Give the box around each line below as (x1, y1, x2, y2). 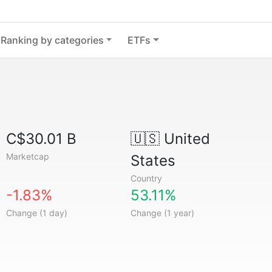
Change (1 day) (6, 208, 68, 218)
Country (130, 173, 162, 183)
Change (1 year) (130, 208, 194, 218)
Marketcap (6, 151, 50, 161)
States (130, 152, 175, 169)
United (159, 130, 210, 148)
